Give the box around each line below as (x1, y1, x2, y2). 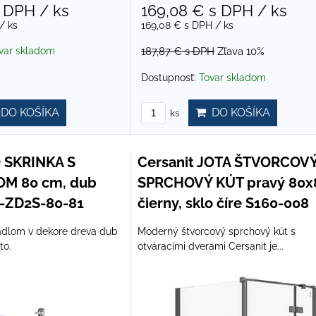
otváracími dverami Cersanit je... (137, 240, 284, 252)
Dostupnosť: (140, 71, 199, 83)
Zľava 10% (217, 44, 265, 58)
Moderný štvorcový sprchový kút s (137, 225, 296, 237)
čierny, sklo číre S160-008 (137, 194, 309, 212)
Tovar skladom (198, 71, 266, 83)
